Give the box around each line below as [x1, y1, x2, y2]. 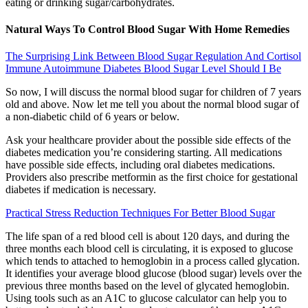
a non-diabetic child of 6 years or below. [5, 111, 179, 123]
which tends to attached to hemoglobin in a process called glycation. [5, 255, 300, 267]
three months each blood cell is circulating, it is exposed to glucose [5, 243, 293, 255]
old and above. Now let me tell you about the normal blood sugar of [5, 98, 299, 111]
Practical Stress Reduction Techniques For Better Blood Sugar [5, 207, 275, 219]
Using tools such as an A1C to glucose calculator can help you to [5, 292, 287, 305]
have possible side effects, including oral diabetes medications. [5, 159, 275, 171]
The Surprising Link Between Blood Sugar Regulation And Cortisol [5, 50, 301, 63]
